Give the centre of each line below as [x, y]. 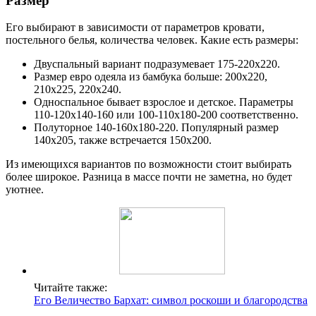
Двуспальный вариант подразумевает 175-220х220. [157, 64]
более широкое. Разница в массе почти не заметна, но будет [149, 177]
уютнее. [25, 190]
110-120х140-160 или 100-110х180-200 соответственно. [166, 115]
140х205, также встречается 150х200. [123, 140]
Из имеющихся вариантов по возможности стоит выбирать [148, 164]
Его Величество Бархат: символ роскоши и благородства [171, 300]
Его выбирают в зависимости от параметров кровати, [135, 28]
